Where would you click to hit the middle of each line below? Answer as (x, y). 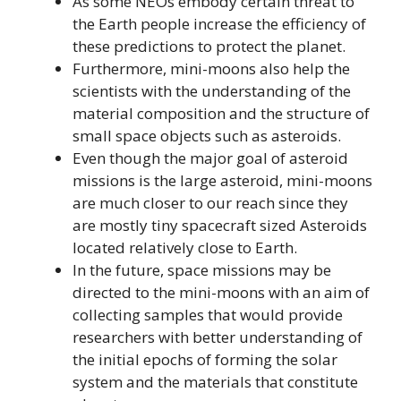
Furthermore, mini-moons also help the (211, 68)
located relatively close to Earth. (185, 247)
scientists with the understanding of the (212, 90)
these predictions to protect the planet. (209, 46)
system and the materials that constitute (215, 381)
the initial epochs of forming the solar (205, 359)
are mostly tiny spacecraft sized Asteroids (220, 225)
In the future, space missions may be (202, 269)
